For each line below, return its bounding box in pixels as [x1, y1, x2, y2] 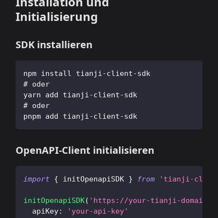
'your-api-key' [67, 207, 128, 216]
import [23, 175, 50, 183]
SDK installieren [16, 38, 92, 51]
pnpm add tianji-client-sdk [23, 112, 137, 121]
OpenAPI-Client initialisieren [16, 144, 154, 157]
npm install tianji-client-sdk [23, 69, 150, 78]
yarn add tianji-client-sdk [23, 91, 137, 99]
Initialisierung [16, 8, 98, 24]
